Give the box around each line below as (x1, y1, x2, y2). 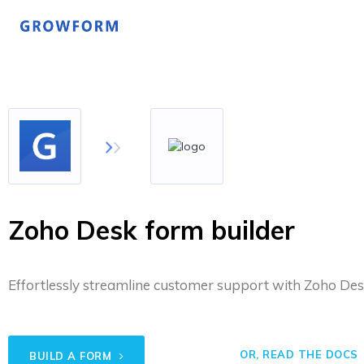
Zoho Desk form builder (8, 214, 295, 246)
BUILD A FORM (29, 349, 115, 362)
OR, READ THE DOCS (240, 348, 358, 361)
